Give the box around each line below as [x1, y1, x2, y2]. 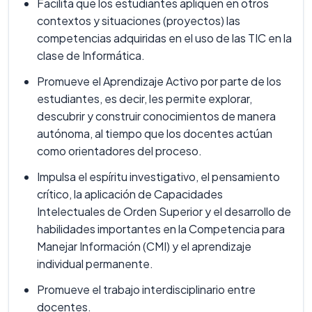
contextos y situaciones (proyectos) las [37, 13, 240, 28]
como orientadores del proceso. [37, 143, 202, 158]
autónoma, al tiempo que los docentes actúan [37, 126, 272, 141]
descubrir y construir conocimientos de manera [37, 109, 276, 123]
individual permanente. [37, 256, 153, 271]
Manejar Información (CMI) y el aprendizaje [37, 239, 251, 253]
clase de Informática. [37, 48, 145, 63]
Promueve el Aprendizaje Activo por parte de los [37, 74, 281, 88]
